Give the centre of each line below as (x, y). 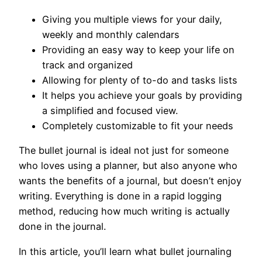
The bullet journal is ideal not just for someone (124, 151)
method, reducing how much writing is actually (124, 211)
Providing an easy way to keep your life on (138, 50)
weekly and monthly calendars (111, 35)
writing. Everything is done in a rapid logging (120, 196)
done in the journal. (62, 227)
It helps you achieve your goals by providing (142, 96)
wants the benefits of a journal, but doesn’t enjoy (130, 181)
